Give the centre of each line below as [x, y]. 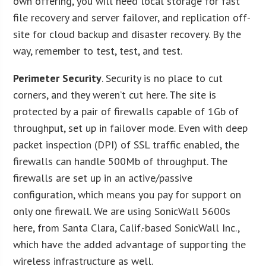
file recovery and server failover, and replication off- [132, 17]
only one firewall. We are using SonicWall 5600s [122, 211]
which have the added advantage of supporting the [130, 244]
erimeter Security [60, 78]
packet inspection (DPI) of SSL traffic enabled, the [126, 144]
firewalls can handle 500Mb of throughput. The [121, 161]
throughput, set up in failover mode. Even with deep [131, 128]
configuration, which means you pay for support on [127, 194]
